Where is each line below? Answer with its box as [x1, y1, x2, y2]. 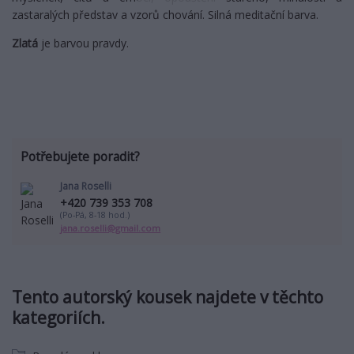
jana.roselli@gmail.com [60, 221, 161, 234]
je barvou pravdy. [38, 35, 132, 51]
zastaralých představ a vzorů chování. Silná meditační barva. [12, 6, 318, 22]
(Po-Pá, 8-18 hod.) [60, 209, 130, 220]
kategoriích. [12, 306, 105, 329]
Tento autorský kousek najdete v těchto [12, 285, 323, 308]
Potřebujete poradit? [20, 148, 140, 166]
